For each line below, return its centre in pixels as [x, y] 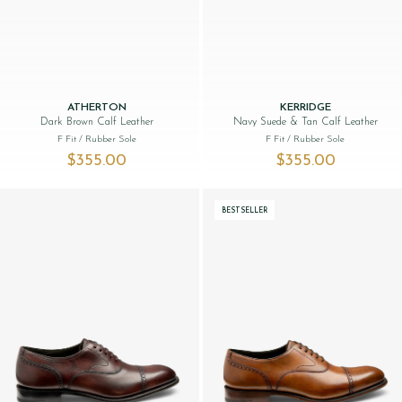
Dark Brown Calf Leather [96, 122]
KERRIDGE [305, 107]
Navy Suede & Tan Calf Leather [305, 122]
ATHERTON [96, 107]
